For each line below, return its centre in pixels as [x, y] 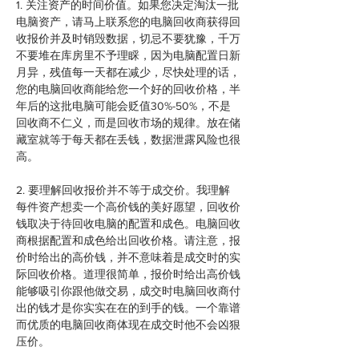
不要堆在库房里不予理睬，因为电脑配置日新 [128, 55]
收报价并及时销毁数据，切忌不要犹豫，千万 [128, 38]
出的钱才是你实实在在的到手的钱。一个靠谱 [128, 308]
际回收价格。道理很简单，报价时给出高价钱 [128, 274]
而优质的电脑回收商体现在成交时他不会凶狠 [128, 325]
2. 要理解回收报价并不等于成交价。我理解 [123, 190]
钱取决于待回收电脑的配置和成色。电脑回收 [128, 224]
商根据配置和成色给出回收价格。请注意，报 [128, 240]
